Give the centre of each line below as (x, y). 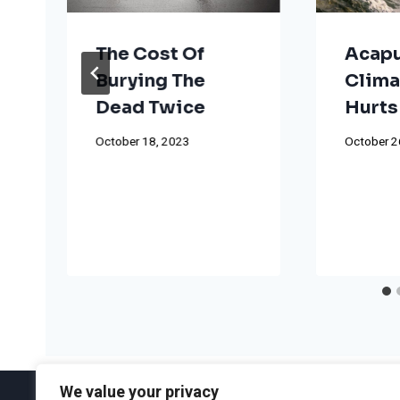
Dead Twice (150, 107)
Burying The (150, 80)
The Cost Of (150, 54)
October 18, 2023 (143, 142)
